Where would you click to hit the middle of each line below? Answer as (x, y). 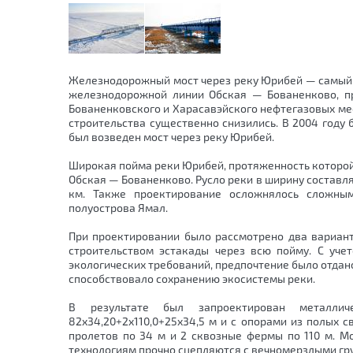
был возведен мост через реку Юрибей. (171, 137)
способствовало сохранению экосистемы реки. (192, 279)
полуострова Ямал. (118, 208)
